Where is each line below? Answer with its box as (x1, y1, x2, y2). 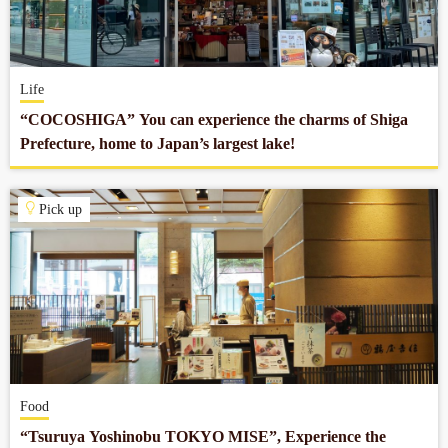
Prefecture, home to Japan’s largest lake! (20, 135, 295, 152)
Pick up (35, 202, 83, 217)
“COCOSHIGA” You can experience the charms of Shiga (20, 111, 408, 128)
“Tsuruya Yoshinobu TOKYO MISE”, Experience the (20, 428, 386, 445)
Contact (35, 86, 89, 103)
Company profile (35, 31, 150, 48)
